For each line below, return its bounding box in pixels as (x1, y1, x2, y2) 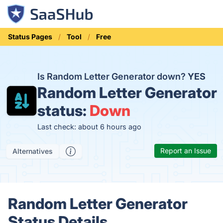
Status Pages (8, 32, 52, 41)
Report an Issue (160, 146, 211, 155)
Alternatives (12, 147, 53, 155)
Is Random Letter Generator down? (37, 71, 188, 82)
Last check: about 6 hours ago (37, 122, 141, 131)
